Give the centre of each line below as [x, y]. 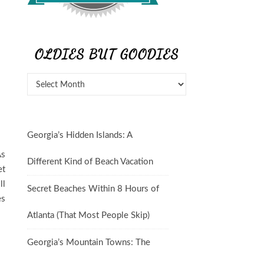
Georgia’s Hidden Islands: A [80, 135]
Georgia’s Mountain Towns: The [89, 242]
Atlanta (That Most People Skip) [88, 215]
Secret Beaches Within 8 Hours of [93, 189]
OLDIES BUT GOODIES [107, 54]
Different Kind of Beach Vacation [90, 162]
